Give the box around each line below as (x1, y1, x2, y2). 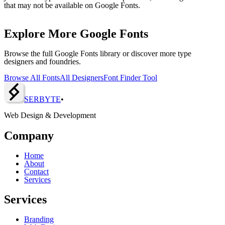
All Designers (60, 73, 103, 82)
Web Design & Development (4, 110, 96, 120)
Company (4, 129, 54, 142)
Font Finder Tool (103, 73, 157, 82)
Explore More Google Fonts (4, 27, 148, 40)
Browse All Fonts (4, 73, 60, 82)
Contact (24, 167, 49, 176)
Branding (24, 215, 54, 224)
